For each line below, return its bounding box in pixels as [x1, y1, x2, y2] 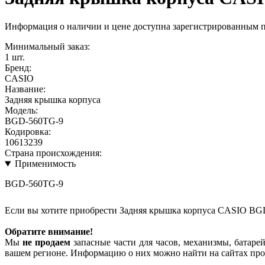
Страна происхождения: [5, 148, 102, 159]
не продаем [22, 237, 70, 248]
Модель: [5, 105, 38, 116]
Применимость [14, 159, 76, 169]
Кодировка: [5, 127, 51, 137]
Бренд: [5, 63, 31, 73]
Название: [5, 84, 46, 95]
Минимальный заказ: [5, 41, 90, 52]
